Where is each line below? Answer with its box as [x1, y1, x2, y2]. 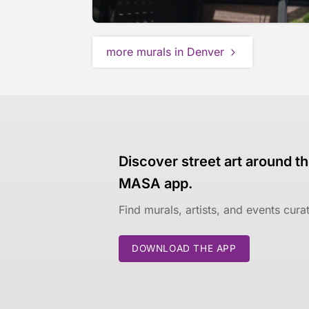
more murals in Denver [106, 45, 225, 59]
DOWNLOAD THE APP [132, 243, 237, 255]
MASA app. [119, 175, 192, 192]
